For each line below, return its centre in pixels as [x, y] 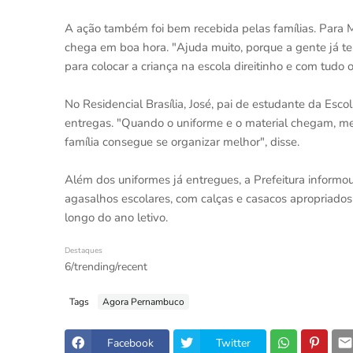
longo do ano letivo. [116, 217]
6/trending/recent [106, 267]
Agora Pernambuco [143, 301]
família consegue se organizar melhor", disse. [182, 142]
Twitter [233, 343]
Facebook [130, 343]
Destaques [84, 251]
